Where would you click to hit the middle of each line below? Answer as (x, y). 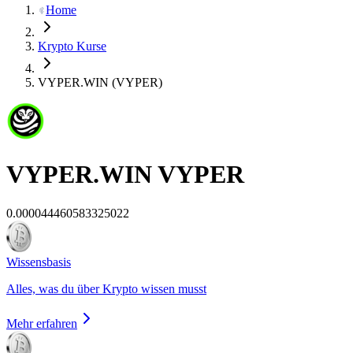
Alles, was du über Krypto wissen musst (106, 288)
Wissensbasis (39, 262)
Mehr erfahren (42, 323)
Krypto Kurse (72, 46)
